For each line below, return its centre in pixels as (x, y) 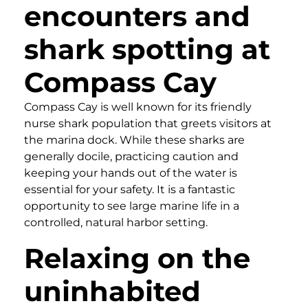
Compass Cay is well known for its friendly (138, 107)
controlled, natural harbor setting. (116, 222)
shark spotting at (147, 49)
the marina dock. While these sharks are (134, 140)
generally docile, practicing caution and (131, 156)
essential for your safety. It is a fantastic (130, 189)
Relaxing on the (137, 258)
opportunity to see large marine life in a (132, 206)
